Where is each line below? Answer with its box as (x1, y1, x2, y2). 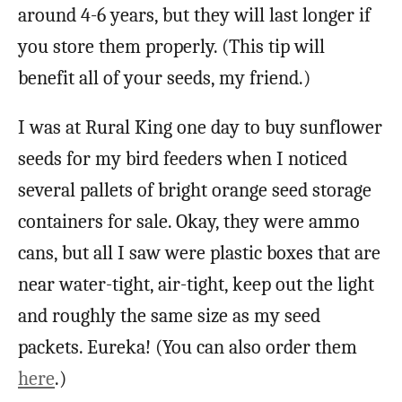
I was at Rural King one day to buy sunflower (18, 115, 382, 139)
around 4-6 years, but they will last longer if (18, 3, 371, 27)
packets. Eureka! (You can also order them (18, 335, 357, 359)
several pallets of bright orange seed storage (18, 178, 371, 202)
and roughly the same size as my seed (18, 303, 320, 328)
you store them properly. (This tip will (18, 34, 325, 58)
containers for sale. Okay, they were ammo (18, 209, 360, 233)
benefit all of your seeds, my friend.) (18, 66, 310, 90)
